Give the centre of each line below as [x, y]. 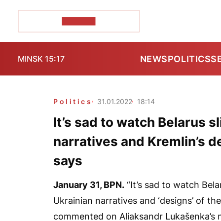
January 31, [78, 185]
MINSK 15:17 [41, 59]
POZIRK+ [79, 21]
